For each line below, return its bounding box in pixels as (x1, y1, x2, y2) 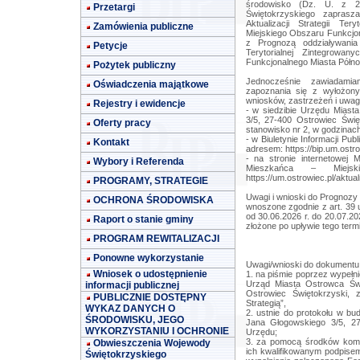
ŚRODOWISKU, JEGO (85, 314, 184, 325)
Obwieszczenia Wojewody (93, 337, 211, 349)
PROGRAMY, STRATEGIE (93, 175, 208, 186)
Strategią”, (245, 298, 286, 308)
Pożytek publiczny (93, 59, 176, 71)
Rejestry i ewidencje (93, 98, 186, 109)
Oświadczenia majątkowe (93, 79, 209, 90)
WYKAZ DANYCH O (85, 303, 175, 314)
